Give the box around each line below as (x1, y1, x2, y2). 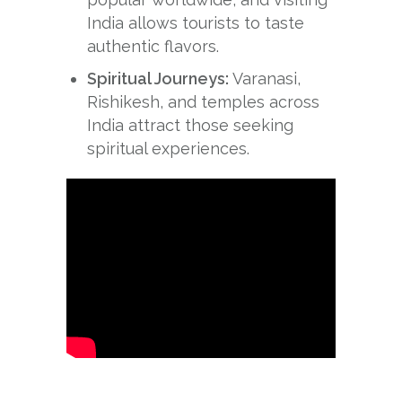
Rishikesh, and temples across (87, 92, 320, 112)
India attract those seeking (87, 116, 294, 135)
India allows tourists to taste (87, 13, 305, 33)
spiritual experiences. (87, 139, 250, 159)
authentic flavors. (87, 37, 220, 57)
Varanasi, (232, 69, 301, 89)
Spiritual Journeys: (87, 69, 233, 89)
